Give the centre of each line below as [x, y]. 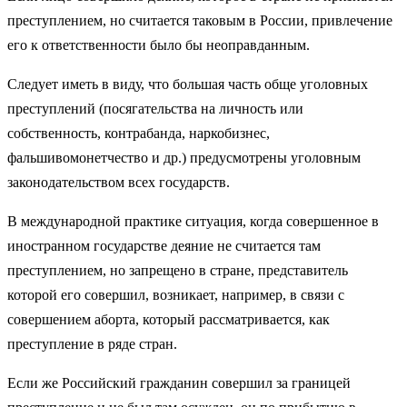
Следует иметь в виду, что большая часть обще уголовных [189, 84]
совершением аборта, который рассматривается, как [169, 319]
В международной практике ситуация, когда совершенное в [193, 221]
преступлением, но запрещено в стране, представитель [178, 270]
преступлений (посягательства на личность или [155, 108]
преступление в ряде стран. [92, 343]
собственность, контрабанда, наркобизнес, [139, 133]
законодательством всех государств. [119, 182]
